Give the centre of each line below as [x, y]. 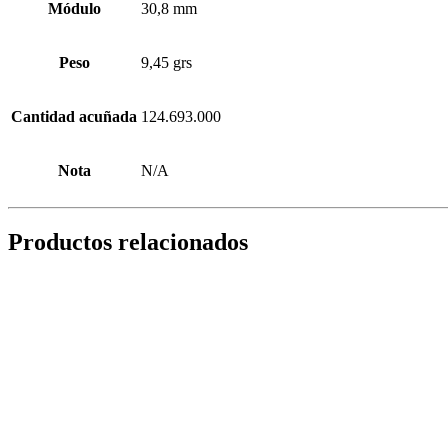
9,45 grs [166, 62]
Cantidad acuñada [74, 116]
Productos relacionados [128, 241]
